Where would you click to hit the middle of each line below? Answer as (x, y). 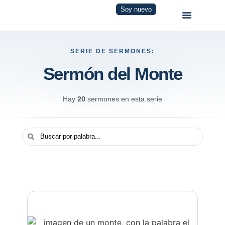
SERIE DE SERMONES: (113, 51)
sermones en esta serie (124, 99)
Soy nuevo (136, 10)
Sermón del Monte (113, 73)
